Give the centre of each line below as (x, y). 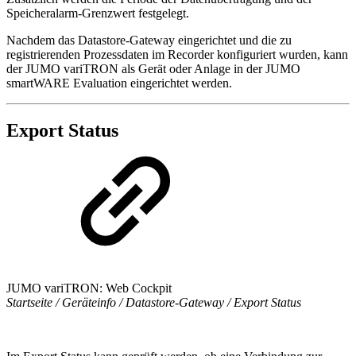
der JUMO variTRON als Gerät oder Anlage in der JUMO (153, 68)
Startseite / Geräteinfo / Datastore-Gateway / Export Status (154, 303)
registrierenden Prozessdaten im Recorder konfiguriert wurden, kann (177, 54)
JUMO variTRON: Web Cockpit (89, 288)
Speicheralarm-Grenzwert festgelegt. (98, 13)
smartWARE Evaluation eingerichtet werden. (119, 83)
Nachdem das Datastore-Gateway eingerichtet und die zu (149, 40)
